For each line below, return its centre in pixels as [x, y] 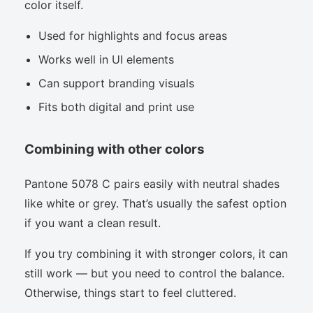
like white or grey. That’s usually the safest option [155, 203]
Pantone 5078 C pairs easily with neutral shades [152, 183]
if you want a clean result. [93, 223]
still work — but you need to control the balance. [154, 273]
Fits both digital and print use [116, 107]
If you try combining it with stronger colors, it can [156, 253]
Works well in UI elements [106, 60]
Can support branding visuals [116, 83]
